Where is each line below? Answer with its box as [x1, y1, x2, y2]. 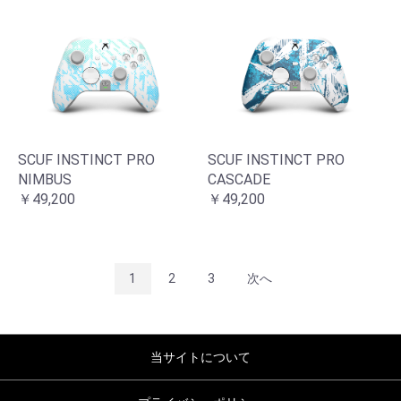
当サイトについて [150, 350, 251, 365]
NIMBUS [18, 171, 72, 189]
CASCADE [208, 171, 270, 189]
